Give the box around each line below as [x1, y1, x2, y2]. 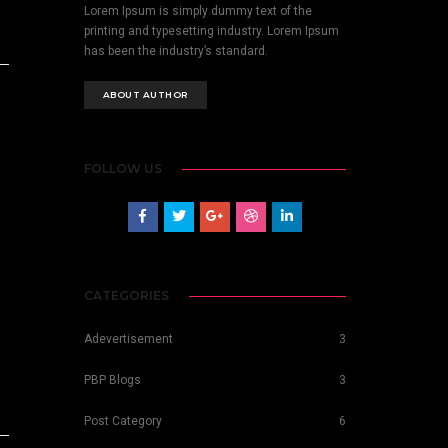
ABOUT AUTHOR [102, 88, 188, 100]
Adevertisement [83, 332, 173, 347]
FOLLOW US [83, 161, 162, 177]
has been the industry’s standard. [83, 43, 268, 58]
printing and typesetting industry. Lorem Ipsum [83, 23, 339, 38]
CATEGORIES [83, 288, 169, 304]
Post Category [83, 414, 162, 429]
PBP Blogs [83, 373, 141, 388]
